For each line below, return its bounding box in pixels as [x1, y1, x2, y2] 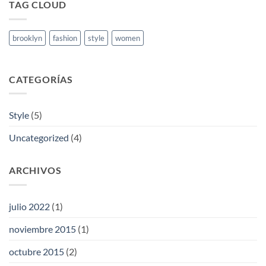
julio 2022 [9, 200, 50, 212]
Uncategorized [9, 132, 69, 144]
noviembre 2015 [9, 223, 76, 235]
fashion [53, 33, 77, 43]
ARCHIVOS [9, 164, 62, 176]
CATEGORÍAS [9, 73, 73, 85]
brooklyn [12, 33, 42, 43]
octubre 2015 [9, 245, 64, 257]
